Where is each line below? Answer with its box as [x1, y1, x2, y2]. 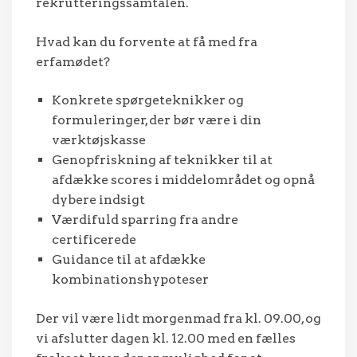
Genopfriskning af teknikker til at [52, 152, 273, 168]
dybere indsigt [52, 192, 145, 208]
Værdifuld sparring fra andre [52, 212, 238, 228]
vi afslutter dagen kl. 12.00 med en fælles [36, 331, 296, 347]
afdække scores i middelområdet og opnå [52, 172, 315, 188]
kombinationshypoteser [52, 272, 209, 288]
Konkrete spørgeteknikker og [52, 92, 244, 108]
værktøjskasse [52, 132, 146, 148]
